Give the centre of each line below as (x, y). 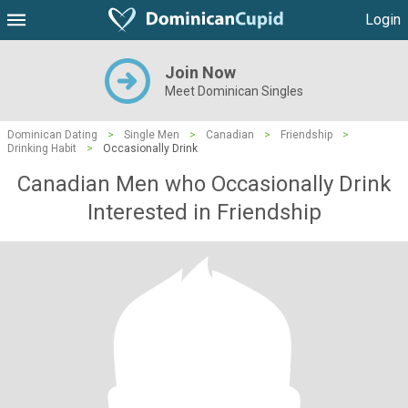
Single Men (152, 135)
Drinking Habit (42, 148)
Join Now (200, 72)
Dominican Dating (52, 135)
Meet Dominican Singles (234, 91)
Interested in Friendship (204, 212)
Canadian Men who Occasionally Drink (204, 184)
